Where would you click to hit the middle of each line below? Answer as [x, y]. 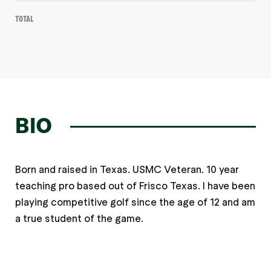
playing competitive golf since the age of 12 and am [135, 202]
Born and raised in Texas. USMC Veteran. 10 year [127, 169]
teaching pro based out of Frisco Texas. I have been [135, 185]
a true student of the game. [79, 218]
